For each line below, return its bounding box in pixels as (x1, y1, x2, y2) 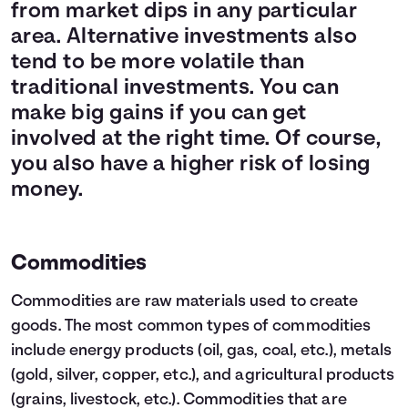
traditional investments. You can (11, 77, 340, 99)
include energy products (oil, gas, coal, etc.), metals (11, 342, 393, 360)
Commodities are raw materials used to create (11, 293, 359, 311)
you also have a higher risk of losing (11, 154, 371, 176)
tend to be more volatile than (11, 52, 305, 74)
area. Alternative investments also (11, 26, 358, 48)
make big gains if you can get (11, 103, 307, 125)
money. (11, 179, 84, 201)
